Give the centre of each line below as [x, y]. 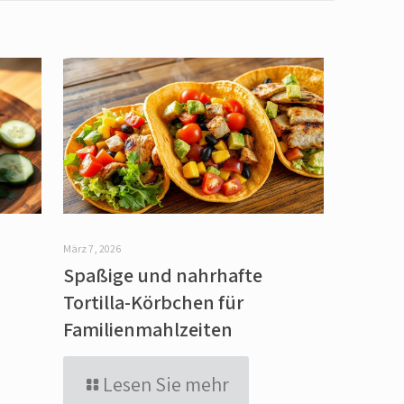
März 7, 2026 [92, 248]
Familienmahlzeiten [147, 329]
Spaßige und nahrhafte [162, 275]
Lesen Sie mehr [165, 384]
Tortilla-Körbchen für [153, 302]
